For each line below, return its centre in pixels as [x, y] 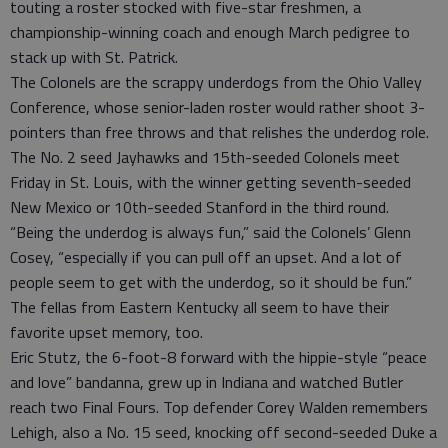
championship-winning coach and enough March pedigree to [210, 32]
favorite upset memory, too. [106, 332]
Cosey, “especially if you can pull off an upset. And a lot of [206, 257]
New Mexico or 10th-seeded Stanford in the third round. [199, 207]
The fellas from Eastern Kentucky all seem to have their [199, 307]
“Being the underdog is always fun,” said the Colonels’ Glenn [210, 232]
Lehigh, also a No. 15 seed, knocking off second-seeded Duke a [223, 432]
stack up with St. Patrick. [94, 57]
